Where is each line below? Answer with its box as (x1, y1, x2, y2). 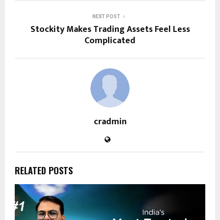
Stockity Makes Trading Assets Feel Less (30, 22, 190, 37)
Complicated (84, 33, 136, 49)
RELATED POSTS (15, 164, 73, 177)
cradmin (93, 114, 127, 130)
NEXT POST (92, 14, 120, 20)
